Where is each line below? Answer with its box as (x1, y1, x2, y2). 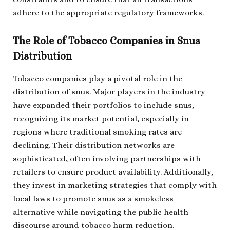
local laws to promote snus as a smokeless (13, 194, 174, 204)
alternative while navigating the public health (13, 207, 188, 217)
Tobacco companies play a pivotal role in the (13, 74, 182, 84)
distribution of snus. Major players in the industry (13, 87, 205, 97)
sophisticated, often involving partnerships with (13, 154, 201, 164)
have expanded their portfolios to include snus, (13, 101, 194, 110)
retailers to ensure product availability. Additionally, (13, 167, 213, 177)
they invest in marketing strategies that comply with (13, 181, 217, 190)
